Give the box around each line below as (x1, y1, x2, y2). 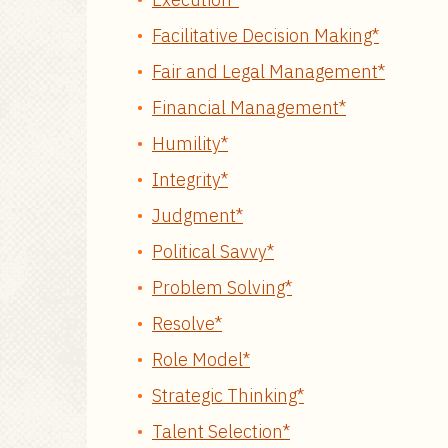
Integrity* (152, 168, 228, 191)
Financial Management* (152, 96, 346, 119)
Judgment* (152, 204, 243, 227)
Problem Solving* (152, 276, 292, 299)
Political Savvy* (152, 240, 274, 263)
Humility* (152, 132, 228, 155)
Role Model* (152, 348, 250, 371)
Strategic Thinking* (152, 384, 304, 407)
